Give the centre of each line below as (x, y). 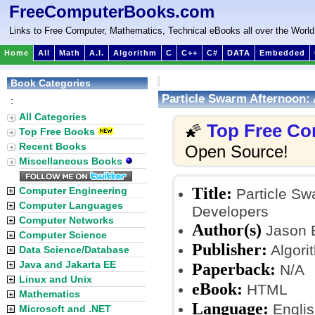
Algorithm (135, 53)
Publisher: (230, 249)
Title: (212, 193)
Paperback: (234, 269)
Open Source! (237, 152)
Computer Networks (66, 220)
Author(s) (227, 230)
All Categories (53, 117)
